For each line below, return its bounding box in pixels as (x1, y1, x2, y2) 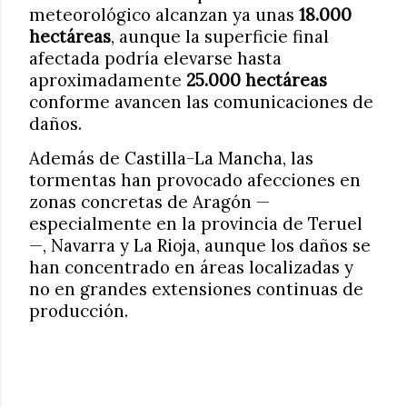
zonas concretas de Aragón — (29, 191, 270, 213)
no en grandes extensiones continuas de (29, 278, 363, 300)
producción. (29, 300, 128, 322)
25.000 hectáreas (186, 69, 327, 91)
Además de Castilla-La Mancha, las (29, 147, 313, 169)
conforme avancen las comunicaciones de (29, 91, 373, 113)
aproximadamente (29, 69, 186, 91)
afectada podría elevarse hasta (29, 47, 282, 69)
